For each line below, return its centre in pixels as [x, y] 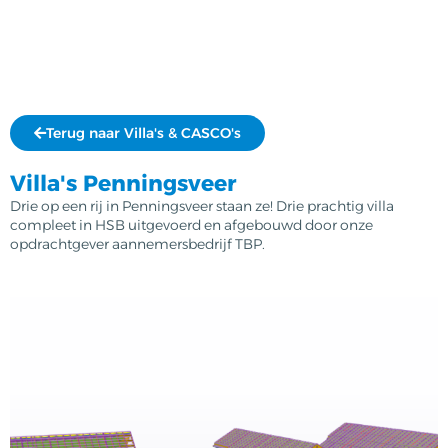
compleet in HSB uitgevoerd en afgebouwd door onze [191, 225]
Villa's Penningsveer [123, 184]
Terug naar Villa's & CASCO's [143, 133]
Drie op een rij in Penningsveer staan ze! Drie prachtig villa [202, 206]
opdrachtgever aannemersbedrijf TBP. [139, 244]
